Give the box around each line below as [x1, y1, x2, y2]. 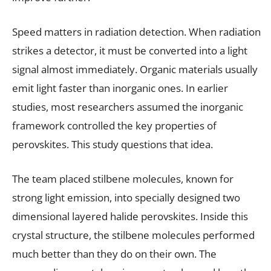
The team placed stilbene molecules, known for [12, 171, 233, 186]
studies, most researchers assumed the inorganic [12, 99, 243, 114]
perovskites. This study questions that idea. [12, 137, 213, 151]
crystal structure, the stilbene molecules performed [12, 227, 255, 242]
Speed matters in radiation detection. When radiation [12, 24, 261, 39]
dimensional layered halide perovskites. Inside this [12, 209, 248, 223]
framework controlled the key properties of [12, 118, 217, 132]
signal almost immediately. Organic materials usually [12, 62, 258, 76]
